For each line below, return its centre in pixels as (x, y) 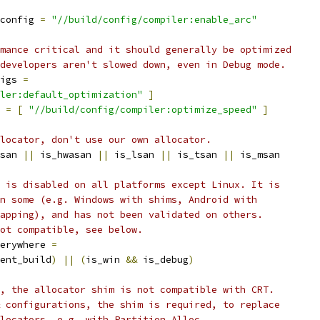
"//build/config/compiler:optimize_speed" (143, 110)
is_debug (163, 260)
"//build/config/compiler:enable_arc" (154, 20)
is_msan (257, 155)
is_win (106, 260)
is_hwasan (66, 155)
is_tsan (197, 155)
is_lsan (134, 155)
